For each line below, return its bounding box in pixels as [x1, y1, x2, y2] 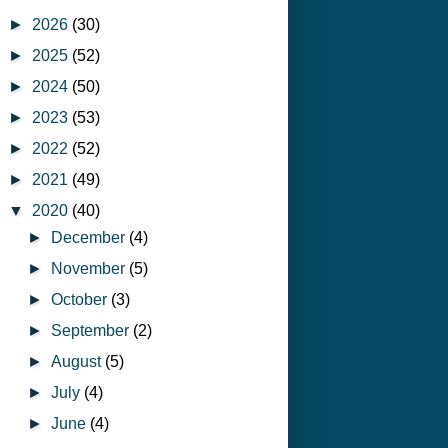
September [51, 321, 134, 339]
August [51, 352, 106, 370]
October [51, 290, 112, 308]
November [51, 259, 130, 277]
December [51, 228, 130, 246]
